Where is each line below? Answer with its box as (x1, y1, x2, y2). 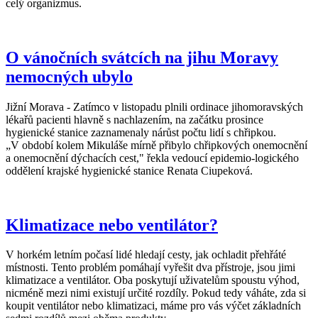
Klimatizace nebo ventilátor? (6, 215, 218, 234)
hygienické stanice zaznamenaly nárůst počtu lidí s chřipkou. (6, 126, 276, 138)
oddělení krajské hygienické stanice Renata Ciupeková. (6, 164, 253, 177)
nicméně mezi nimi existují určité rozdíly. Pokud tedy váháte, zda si (6, 287, 306, 300)
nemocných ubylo (6, 67, 133, 86)
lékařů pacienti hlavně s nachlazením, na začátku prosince (6, 113, 263, 126)
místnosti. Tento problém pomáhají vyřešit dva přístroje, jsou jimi (6, 261, 295, 274)
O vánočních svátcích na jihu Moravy (6, 48, 278, 67)
